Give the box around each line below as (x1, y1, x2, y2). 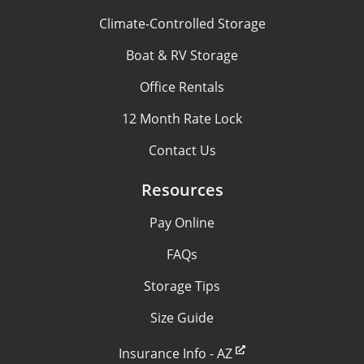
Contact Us (148, 141, 216, 160)
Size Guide (150, 309, 214, 327)
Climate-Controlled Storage (98, 15, 266, 33)
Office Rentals (140, 78, 224, 97)
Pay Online (149, 214, 214, 232)
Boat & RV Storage (126, 46, 238, 65)
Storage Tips (144, 277, 220, 296)
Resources (141, 179, 223, 201)
